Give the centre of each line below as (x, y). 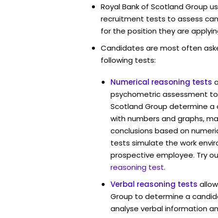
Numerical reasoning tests (161, 82)
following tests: (128, 60)
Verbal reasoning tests (154, 184)
